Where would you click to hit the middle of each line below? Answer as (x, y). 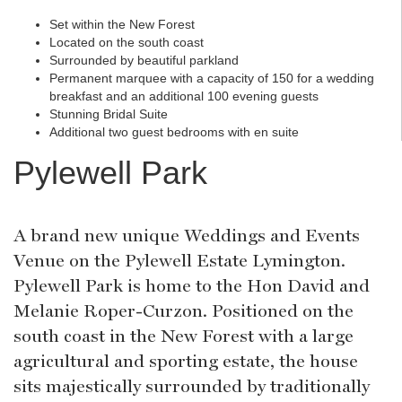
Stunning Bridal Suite (109, 114)
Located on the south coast (127, 43)
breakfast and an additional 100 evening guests (184, 96)
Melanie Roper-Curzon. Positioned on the (184, 311)
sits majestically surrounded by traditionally (192, 386)
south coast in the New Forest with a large (184, 336)
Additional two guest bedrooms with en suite (174, 132)
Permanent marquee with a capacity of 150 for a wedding (212, 79)
